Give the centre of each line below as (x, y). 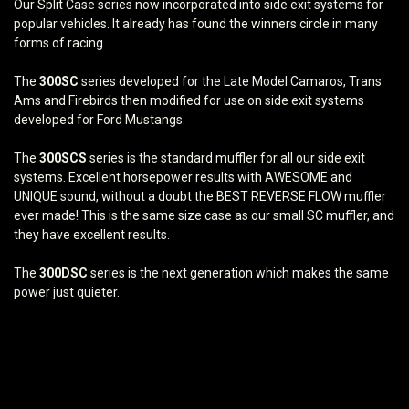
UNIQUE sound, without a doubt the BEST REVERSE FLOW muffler (200, 197)
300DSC (63, 273)
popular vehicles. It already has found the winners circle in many (196, 24)
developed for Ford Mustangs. (100, 120)
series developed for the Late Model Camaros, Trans (230, 82)
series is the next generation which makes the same (238, 273)
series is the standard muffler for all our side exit (226, 158)
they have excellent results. (92, 235)
